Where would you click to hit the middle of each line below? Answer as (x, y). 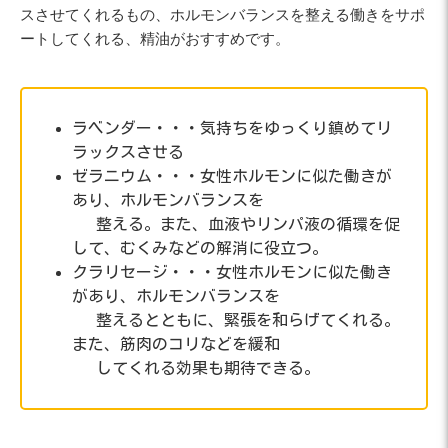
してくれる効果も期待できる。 (196, 368)
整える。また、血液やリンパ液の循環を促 (236, 224)
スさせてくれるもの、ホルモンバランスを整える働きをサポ (222, 14)
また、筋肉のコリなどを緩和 (176, 344)
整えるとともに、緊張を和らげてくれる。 (236, 320)
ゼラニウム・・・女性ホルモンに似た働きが (232, 176)
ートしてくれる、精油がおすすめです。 (155, 38)
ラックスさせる (128, 152)
